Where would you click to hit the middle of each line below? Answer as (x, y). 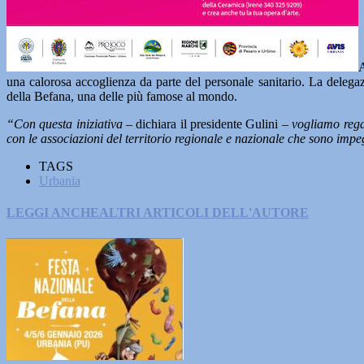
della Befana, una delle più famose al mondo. (122, 96)
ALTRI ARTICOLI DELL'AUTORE (204, 213)
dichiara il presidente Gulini (209, 124)
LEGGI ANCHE (53, 213)
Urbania (60, 181)
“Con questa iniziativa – (71, 124)
